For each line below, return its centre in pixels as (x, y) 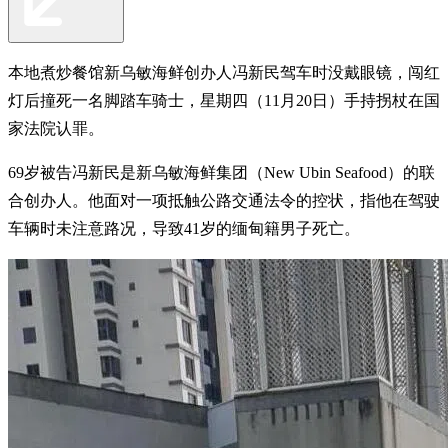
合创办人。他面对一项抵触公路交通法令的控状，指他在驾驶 (224, 200)
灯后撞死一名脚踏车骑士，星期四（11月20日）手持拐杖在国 (224, 100)
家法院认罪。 (56, 128)
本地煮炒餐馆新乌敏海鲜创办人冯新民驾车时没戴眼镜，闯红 (224, 72)
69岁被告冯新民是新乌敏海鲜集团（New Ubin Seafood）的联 (221, 172)
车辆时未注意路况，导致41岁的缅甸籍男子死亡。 (184, 228)
